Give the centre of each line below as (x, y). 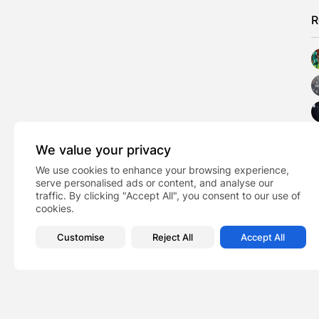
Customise (80, 237)
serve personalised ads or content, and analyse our (155, 183)
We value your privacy (103, 150)
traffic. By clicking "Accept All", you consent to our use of (168, 195)
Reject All (172, 237)
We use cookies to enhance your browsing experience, (162, 170)
